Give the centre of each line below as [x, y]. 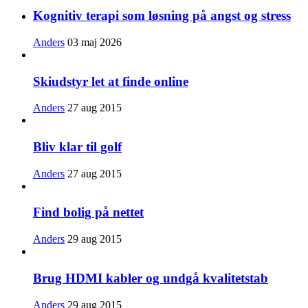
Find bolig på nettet [88, 212]
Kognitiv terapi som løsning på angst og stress [162, 16]
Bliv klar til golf [77, 147]
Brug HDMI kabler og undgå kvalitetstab [151, 278]
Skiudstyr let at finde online [111, 81]
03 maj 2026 [95, 42]
